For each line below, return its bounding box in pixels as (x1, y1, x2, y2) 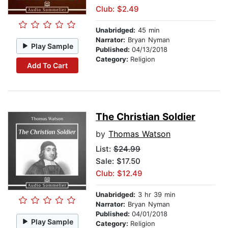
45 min (135, 26, 160, 35)
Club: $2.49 (96, 4, 139, 14)
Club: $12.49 (96, 168, 142, 179)
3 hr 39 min (135, 190, 176, 199)
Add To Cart (26, 61, 68, 70)
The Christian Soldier (96, 111, 195, 123)
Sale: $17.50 (96, 156, 140, 166)
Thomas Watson (108, 129, 170, 139)
